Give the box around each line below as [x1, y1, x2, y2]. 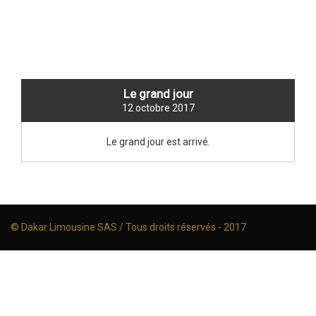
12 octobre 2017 [121, 102, 195, 114]
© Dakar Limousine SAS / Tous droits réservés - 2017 [11, 221, 246, 233]
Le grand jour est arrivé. [106, 136, 210, 148]
